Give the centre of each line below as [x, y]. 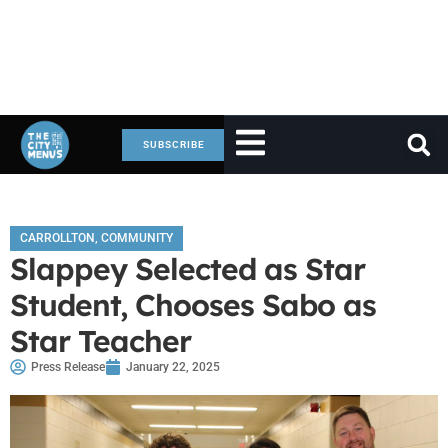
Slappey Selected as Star [187, 269]
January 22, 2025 [173, 367]
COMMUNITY [137, 238]
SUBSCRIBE [174, 144]
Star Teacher [100, 341]
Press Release [68, 367]
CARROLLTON [57, 238]
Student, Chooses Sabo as [193, 305]
